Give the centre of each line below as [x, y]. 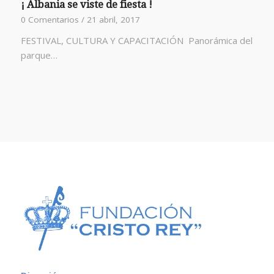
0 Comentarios [50, 19]
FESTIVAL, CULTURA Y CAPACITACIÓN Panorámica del [136, 40]
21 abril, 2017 [113, 19]
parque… [39, 55]
